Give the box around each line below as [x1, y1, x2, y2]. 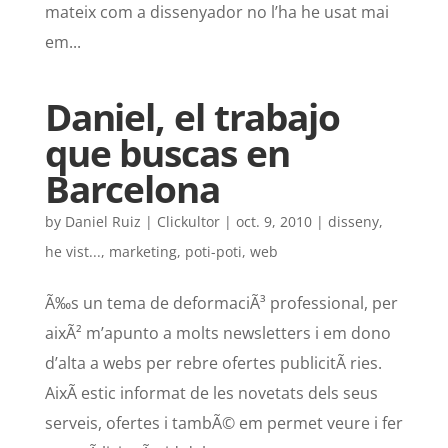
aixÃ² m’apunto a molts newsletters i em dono [44, 322, 391, 345]
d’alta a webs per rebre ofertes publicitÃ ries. [44, 352, 382, 375]
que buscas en [44, 128, 290, 179]
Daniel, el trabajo [44, 92, 340, 143]
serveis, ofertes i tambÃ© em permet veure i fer [44, 412, 403, 435]
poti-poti [184, 242, 242, 262]
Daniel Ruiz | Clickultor [64, 212, 220, 232]
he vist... [44, 242, 101, 262]
